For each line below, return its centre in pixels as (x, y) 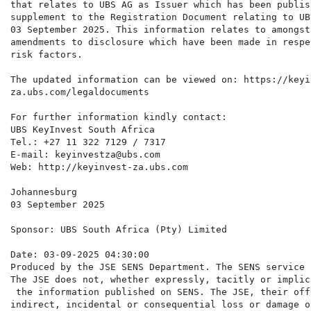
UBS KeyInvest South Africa (83, 130)
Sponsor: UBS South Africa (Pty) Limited (119, 230)
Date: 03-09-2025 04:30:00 (80, 255)
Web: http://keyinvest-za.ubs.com (99, 167)
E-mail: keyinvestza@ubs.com (85, 155)
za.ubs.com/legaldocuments (80, 92)
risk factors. (47, 55)
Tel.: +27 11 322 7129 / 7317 (88, 142)
